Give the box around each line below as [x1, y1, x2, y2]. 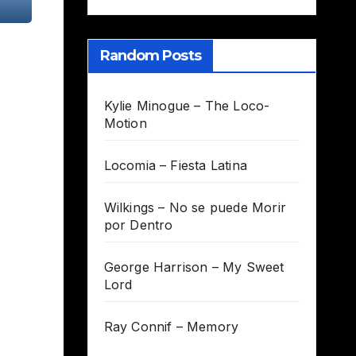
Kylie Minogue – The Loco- [103, 98, 270, 114]
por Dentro [103, 217, 173, 234]
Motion [103, 115, 147, 132]
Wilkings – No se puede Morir [103, 199, 287, 216]
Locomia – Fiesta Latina [103, 157, 248, 174]
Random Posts [99, 47, 201, 65]
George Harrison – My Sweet [103, 259, 284, 276]
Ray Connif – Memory [103, 319, 239, 335]
